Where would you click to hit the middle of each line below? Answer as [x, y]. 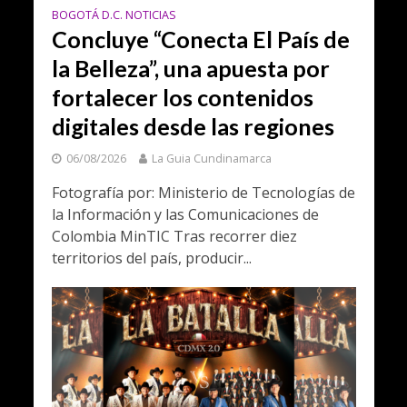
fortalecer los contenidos [182, 98]
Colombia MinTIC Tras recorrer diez [174, 237]
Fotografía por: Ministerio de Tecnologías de [203, 193]
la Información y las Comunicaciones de [185, 215]
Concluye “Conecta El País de [200, 40]
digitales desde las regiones [193, 127]
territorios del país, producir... [151, 258]
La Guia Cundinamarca [211, 159]
